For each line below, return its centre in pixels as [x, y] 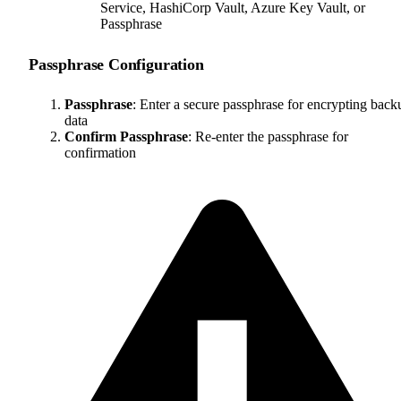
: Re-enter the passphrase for [268, 137]
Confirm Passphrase [126, 137]
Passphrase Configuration [116, 65]
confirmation [100, 153]
